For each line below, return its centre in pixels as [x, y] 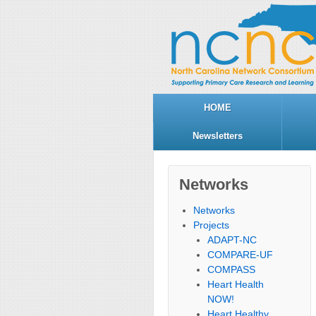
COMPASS [232, 269]
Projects [212, 225]
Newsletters [218, 136]
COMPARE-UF [241, 255]
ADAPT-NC [232, 240]
